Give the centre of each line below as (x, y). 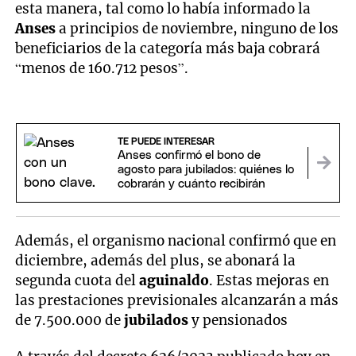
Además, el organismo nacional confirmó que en (176, 240)
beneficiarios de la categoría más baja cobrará (168, 49)
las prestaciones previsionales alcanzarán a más (177, 300)
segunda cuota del (77, 280)
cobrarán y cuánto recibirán (191, 184)
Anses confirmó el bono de (189, 156)
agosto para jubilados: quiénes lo (205, 170)
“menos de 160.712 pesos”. (102, 69)
